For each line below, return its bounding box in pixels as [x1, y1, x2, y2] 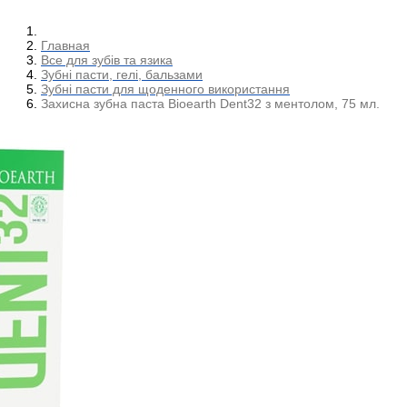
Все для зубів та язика [41, 52, 173, 67]
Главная [41, 37, 90, 53]
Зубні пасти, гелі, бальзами [41, 66, 203, 82]
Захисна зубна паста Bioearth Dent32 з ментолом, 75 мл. [41, 95, 380, 111]
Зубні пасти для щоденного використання [41, 81, 290, 96]
